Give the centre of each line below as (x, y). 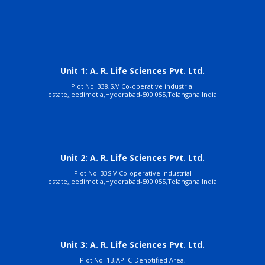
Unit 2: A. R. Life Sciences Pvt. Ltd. (132, 158)
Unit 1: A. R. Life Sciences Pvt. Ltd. (132, 71)
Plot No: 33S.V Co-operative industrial (132, 173)
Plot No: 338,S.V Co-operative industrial (132, 86)
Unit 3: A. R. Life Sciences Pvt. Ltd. (132, 245)
